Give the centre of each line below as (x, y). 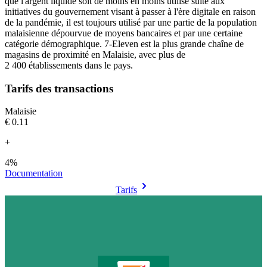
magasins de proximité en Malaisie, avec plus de (95, 54)
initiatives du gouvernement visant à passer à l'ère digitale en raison (130, 11)
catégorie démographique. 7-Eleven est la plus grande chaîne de (124, 44)
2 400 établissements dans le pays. (69, 65)
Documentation (34, 173)
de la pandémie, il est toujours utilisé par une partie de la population (131, 22)
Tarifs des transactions (59, 88)
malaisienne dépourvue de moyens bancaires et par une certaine (124, 33)
